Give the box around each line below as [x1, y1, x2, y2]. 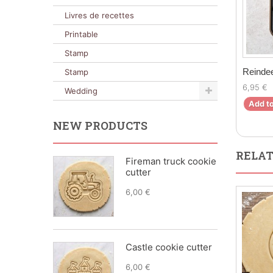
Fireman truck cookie [126, 155, 216, 167]
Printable [65, 29, 98, 39]
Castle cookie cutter [126, 241, 212, 253]
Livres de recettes [65, 10, 134, 20]
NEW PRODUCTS [53, 118, 147, 133]
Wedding [65, 86, 97, 96]
